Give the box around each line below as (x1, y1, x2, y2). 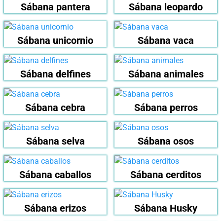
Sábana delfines (20, 68, 91, 80)
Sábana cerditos (130, 169, 201, 181)
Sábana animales (128, 68, 204, 80)
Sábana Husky (134, 202, 197, 215)
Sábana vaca (138, 35, 194, 47)
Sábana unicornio (17, 35, 93, 47)
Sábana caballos (19, 169, 91, 181)
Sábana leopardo (129, 1, 203, 13)
